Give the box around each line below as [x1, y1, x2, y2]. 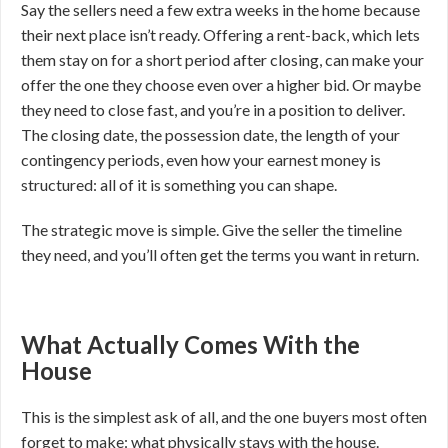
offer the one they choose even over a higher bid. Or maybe [21, 75, 421, 94]
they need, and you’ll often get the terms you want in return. [21, 245, 419, 264]
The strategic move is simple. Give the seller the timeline [21, 220, 402, 239]
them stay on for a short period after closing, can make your [21, 50, 424, 69]
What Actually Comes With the [21, 330, 360, 359]
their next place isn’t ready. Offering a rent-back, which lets [21, 25, 420, 44]
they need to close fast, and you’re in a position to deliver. [21, 100, 405, 119]
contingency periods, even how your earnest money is [21, 150, 381, 169]
